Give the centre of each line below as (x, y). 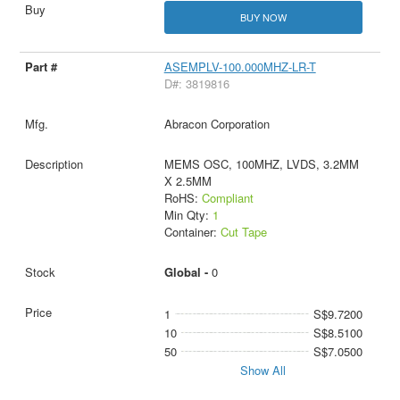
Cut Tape (243, 232)
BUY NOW (263, 17)
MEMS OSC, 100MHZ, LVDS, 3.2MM (261, 164)
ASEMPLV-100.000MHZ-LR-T (240, 67)
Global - (187, 272)
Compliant (227, 198)
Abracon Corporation (217, 124)
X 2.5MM (187, 181)
